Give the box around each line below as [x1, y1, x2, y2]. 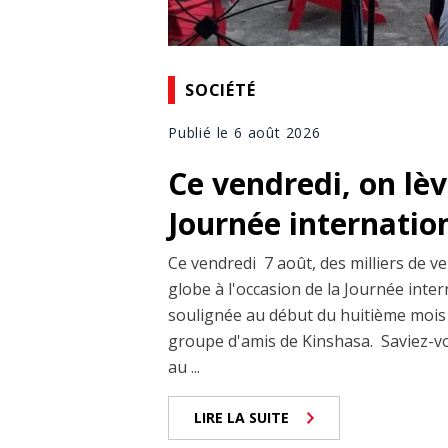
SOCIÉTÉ [185, 78, 256, 101]
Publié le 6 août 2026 [168, 123, 321, 143]
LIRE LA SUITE [194, 408, 289, 428]
